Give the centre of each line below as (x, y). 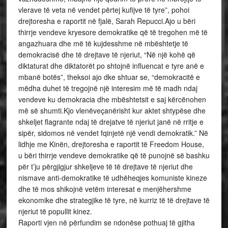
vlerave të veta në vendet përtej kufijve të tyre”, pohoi (104, 10)
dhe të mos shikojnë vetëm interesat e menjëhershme (105, 189)
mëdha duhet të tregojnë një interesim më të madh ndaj (108, 88)
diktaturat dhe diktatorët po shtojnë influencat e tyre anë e (111, 66)
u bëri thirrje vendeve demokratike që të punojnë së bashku (114, 155)
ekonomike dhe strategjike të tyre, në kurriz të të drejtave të (114, 200)
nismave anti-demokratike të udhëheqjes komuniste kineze (112, 178)
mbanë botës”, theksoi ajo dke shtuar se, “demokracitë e (109, 77)
